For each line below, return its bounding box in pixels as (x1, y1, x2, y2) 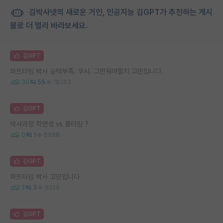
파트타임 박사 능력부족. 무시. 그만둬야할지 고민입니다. (10, 67, 163, 75)
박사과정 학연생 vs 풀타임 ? (10, 119, 89, 128)
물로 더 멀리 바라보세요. (10, 20, 88, 30)
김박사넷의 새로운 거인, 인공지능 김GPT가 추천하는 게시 (27, 7, 213, 17)
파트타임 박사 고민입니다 (10, 172, 80, 181)
